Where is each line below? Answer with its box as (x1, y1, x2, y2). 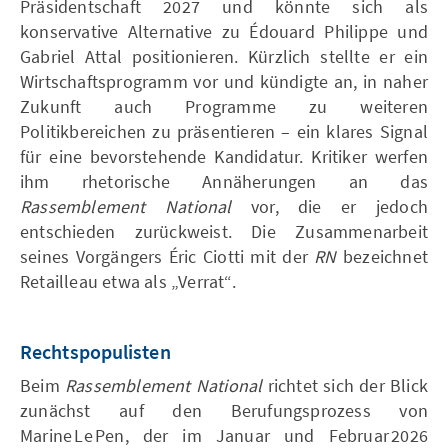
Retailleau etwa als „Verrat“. (20, 269, 236, 293)
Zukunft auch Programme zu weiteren (20, 94, 428, 118)
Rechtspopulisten (20, 338, 171, 364)
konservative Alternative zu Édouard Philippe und (20, 19, 428, 43)
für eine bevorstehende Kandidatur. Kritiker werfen (20, 144, 428, 168)
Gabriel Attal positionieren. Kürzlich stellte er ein (20, 44, 428, 68)
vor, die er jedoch (231, 194, 428, 218)
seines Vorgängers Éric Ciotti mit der (20, 244, 315, 268)
